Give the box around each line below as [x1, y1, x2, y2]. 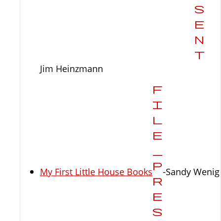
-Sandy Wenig [163, 165, 220, 178]
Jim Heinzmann [40, 62, 103, 75]
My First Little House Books [40, 165, 152, 178]
